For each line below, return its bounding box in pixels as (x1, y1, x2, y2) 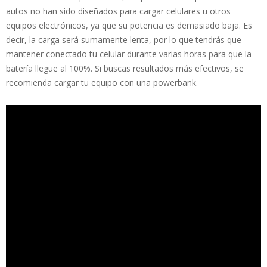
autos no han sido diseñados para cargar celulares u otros (6, 5, 231, 17)
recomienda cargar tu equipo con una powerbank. (6, 77, 198, 89)
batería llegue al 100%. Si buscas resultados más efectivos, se (6, 63, 244, 74)
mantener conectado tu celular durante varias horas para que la (6, 48, 252, 60)
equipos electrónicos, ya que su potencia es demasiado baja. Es (6, 20, 252, 32)
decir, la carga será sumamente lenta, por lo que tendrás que (6, 34, 241, 46)
